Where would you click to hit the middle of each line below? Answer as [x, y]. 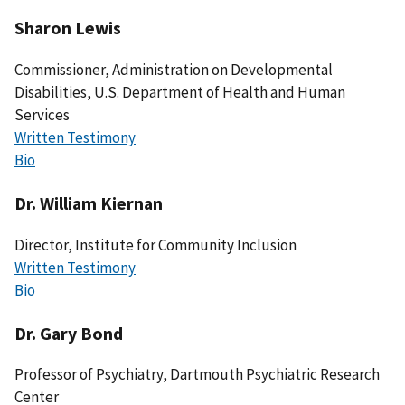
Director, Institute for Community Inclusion [155, 245]
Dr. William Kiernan [89, 202]
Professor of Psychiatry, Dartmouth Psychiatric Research [197, 375]
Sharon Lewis [68, 28]
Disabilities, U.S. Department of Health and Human [180, 93]
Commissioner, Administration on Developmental [174, 70]
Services [42, 115]
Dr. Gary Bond [69, 333]
